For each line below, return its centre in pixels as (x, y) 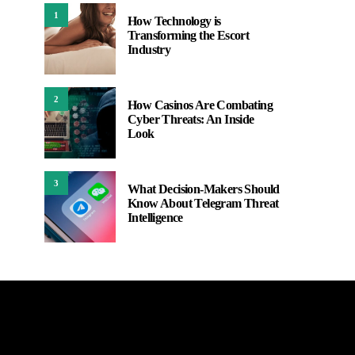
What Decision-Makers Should (204, 189)
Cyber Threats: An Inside (191, 119)
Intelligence (155, 218)
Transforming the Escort (189, 35)
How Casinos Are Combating (200, 105)
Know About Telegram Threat (203, 203)
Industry (149, 50)
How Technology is (174, 21)
